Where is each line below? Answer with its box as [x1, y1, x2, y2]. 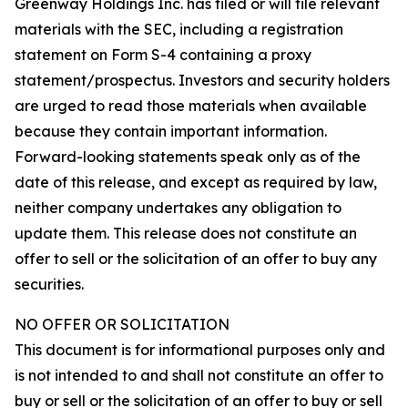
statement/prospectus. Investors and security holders [15, 70, 390, 89]
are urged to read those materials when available [15, 96, 367, 115]
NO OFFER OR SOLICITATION [15, 314, 229, 333]
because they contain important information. [15, 121, 327, 140]
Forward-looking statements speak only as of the [15, 147, 361, 166]
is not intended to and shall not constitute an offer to [15, 365, 383, 384]
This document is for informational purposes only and [15, 340, 385, 359]
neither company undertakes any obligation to [15, 198, 342, 217]
